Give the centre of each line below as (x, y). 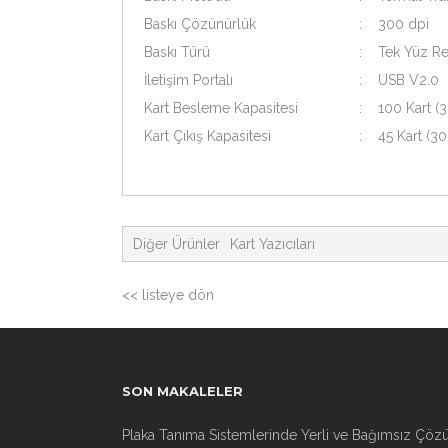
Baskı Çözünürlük (200, 24)
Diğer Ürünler (176, 244)
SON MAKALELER (182, 391)
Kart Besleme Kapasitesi (221, 108)
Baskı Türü (177, 52)
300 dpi (403, 24)
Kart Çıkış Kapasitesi (207, 136)
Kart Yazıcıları (272, 244)
